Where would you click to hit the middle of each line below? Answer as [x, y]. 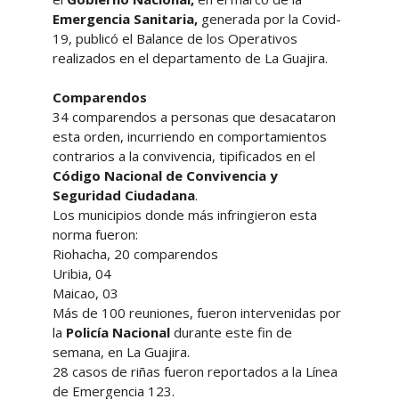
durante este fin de [231, 332]
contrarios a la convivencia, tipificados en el [183, 155]
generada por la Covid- [271, 18]
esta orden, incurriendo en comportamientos [189, 136]
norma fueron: [98, 234]
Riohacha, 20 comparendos [140, 253]
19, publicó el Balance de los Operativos [175, 38]
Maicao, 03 [89, 293]
